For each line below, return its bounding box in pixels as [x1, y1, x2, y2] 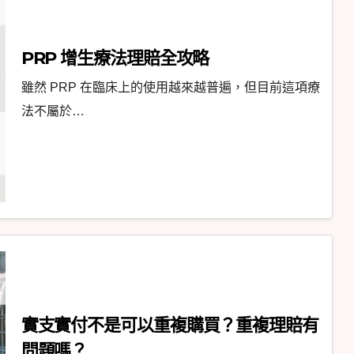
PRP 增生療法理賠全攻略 [21, 47, 209, 70]
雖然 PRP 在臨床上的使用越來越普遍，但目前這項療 [21, 81, 320, 95]
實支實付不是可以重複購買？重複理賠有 [21, 314, 318, 337]
